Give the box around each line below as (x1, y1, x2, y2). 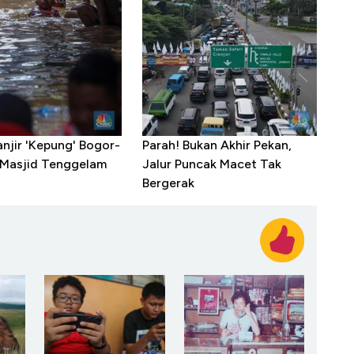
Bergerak (142, 175, 195, 191)
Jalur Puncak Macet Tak (142, 156, 282, 172)
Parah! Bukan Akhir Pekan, (142, 137, 292, 153)
